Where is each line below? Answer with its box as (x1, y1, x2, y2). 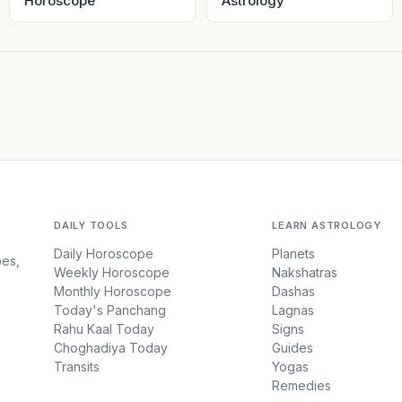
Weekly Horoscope (54, 265, 170, 280)
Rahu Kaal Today (54, 321, 155, 336)
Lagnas (272, 302, 315, 318)
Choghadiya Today (54, 340, 169, 355)
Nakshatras (272, 265, 338, 280)
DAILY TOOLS (54, 219, 128, 232)
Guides (272, 340, 314, 355)
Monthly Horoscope (54, 284, 172, 299)
